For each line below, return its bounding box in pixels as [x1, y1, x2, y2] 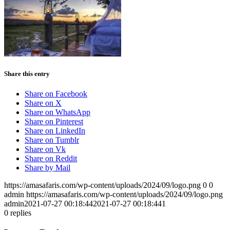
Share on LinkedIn [25, 126, 85, 136]
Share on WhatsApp [25, 108, 90, 117]
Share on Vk [25, 145, 66, 154]
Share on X [25, 99, 62, 108]
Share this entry [4, 69, 50, 78]
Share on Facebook [25, 89, 87, 99]
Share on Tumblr [25, 136, 79, 145]
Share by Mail [25, 163, 70, 172]
